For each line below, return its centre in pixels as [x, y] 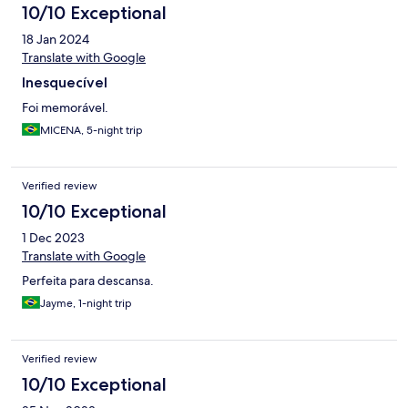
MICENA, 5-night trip [92, 131]
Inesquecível [65, 83]
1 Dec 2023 [53, 238]
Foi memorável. [65, 108]
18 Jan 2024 [56, 40]
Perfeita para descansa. [88, 281]
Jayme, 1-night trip [86, 304]
